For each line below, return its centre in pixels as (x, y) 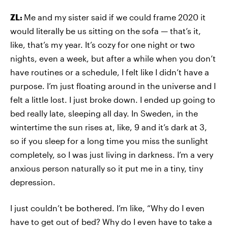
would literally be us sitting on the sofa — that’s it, (106, 31)
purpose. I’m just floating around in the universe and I (113, 86)
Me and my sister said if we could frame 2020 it (115, 17)
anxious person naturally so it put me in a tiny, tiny (107, 168)
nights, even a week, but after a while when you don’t (113, 59)
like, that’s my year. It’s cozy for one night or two (103, 45)
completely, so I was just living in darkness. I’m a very (112, 155)
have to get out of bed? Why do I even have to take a (111, 222)
